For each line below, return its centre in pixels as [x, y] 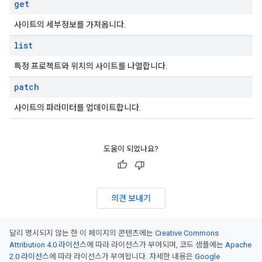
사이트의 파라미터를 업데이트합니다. [77, 108]
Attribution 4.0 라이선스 [48, 245]
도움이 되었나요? [131, 149]
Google [207, 256]
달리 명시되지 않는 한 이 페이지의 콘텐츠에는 [82, 233]
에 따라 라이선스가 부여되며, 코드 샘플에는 [156, 245]
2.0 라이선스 [29, 256]
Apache [238, 245]
